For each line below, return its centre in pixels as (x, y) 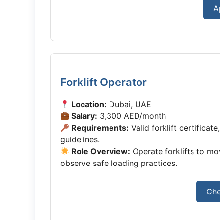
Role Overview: (100, 151)
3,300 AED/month (132, 116)
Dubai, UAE (129, 104)
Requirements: (99, 128)
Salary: (83, 116)
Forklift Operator (104, 82)
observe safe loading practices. (119, 163)
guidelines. (80, 139)
